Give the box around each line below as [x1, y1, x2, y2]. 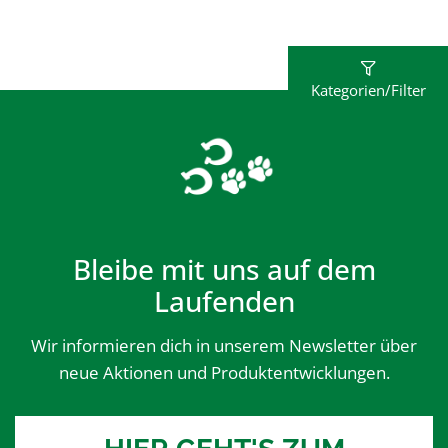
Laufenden [153, 282, 295, 321]
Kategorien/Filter [310, 79, 426, 100]
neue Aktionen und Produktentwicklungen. [58, 361, 390, 385]
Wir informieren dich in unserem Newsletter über [31, 334, 417, 358]
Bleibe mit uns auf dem [72, 250, 376, 289]
